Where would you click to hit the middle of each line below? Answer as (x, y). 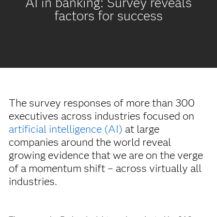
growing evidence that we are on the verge (106, 155)
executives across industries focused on (101, 116)
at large (141, 129)
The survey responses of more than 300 (101, 103)
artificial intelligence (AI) (65, 129)
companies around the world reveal (90, 142)
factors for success (108, 16)
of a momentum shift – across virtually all (105, 168)
